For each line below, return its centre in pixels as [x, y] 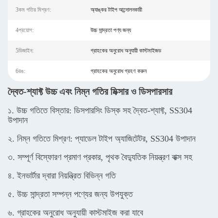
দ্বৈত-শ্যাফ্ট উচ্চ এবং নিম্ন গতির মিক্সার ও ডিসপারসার [90, 91]
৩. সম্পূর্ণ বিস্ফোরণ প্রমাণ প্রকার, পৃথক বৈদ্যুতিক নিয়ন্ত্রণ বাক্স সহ [100, 157]
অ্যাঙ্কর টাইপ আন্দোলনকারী [116, 10]
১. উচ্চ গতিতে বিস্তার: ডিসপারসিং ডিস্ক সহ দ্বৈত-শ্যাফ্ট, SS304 [100, 110]
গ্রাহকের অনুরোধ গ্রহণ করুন [118, 71]
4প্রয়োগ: [25, 30]
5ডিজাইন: [25, 51]
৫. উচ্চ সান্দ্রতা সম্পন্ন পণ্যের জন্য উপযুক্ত [70, 194]
